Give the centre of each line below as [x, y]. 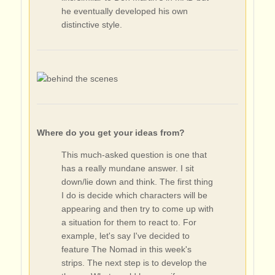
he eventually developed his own [124, 11]
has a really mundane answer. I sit [127, 168]
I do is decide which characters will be [134, 195]
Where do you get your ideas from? [110, 133]
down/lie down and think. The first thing [137, 182]
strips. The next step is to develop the [134, 263]
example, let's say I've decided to [125, 236]
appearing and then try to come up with [137, 209]
